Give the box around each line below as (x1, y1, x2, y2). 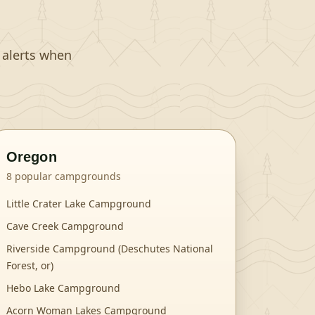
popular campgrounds (12, 169, 121, 183)
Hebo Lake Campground (6, 281, 120, 295)
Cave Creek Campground (6, 219, 124, 233)
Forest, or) (6, 259, 53, 272)
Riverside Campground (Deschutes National (6, 242, 213, 255)
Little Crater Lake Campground (6, 197, 151, 210)
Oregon (6, 149, 57, 165)
